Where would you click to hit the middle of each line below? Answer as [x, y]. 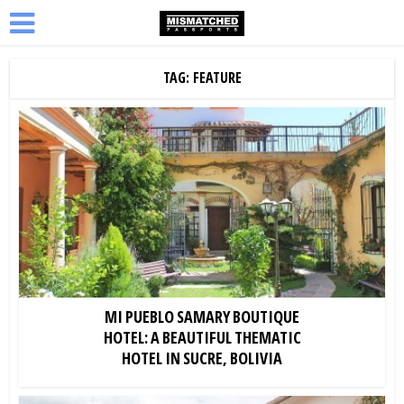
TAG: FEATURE [202, 78]
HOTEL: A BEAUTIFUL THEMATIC [202, 337]
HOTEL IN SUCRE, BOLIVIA [202, 358]
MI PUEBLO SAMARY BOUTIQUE [202, 316]
